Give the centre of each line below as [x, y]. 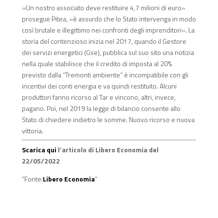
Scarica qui [39, 150]
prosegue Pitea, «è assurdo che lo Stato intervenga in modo [109, 19]
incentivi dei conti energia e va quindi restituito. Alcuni [99, 86]
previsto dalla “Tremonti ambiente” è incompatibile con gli [105, 75]
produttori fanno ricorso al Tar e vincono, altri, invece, [99, 97]
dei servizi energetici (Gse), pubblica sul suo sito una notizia [108, 53]
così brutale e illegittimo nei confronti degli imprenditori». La [108, 30]
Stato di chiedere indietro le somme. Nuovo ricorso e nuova [108, 120]
